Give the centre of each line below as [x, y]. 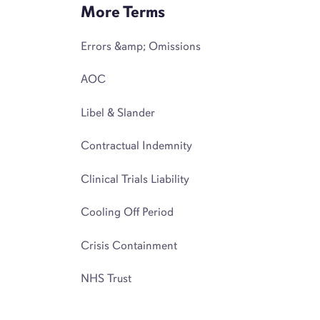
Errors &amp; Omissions [141, 46]
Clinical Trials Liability [135, 179]
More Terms [123, 12]
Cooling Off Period [127, 212]
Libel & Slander [118, 112]
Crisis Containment [129, 245]
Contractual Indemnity [137, 145]
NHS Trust [106, 278]
